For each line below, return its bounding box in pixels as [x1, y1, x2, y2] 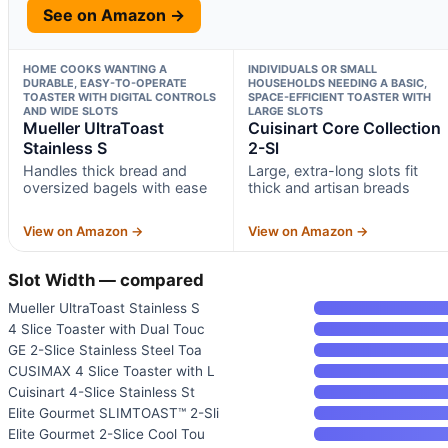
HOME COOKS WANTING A [23, 61, 167, 76]
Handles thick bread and [23, 161, 187, 179]
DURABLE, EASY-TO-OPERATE [23, 75, 187, 90]
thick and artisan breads [247, 178, 410, 196]
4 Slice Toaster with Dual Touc [8, 320, 205, 337]
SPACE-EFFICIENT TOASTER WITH [247, 89, 431, 104]
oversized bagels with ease [23, 178, 207, 196]
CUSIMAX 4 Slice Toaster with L [8, 362, 215, 379]
